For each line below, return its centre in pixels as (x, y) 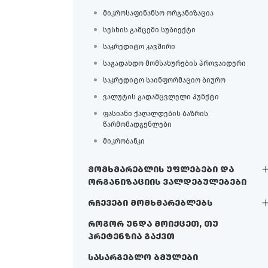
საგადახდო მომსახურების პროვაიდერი (174, 63)
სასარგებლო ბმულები (143, 258)
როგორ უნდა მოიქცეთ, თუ (153, 224)
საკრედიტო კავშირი (139, 46)
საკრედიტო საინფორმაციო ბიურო (164, 80)
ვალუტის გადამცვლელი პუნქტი (161, 97)
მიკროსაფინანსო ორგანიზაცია (158, 13)
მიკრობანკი (124, 141)
